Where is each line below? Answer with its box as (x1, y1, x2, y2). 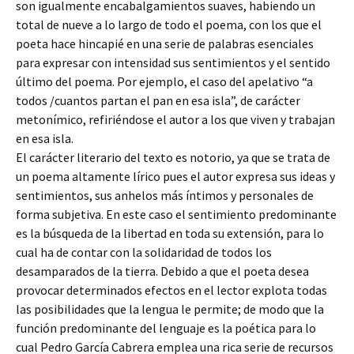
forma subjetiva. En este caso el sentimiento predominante (16, 206, 337, 222)
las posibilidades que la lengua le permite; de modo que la (16, 301, 324, 317)
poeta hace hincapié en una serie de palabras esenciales (16, 36, 314, 51)
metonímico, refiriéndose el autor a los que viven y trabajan (16, 111, 335, 127)
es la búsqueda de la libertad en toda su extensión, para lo (16, 225, 324, 241)
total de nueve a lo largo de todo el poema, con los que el (16, 17, 322, 32)
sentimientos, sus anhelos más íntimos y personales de (16, 187, 314, 203)
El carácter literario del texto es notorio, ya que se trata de (16, 149, 330, 165)
